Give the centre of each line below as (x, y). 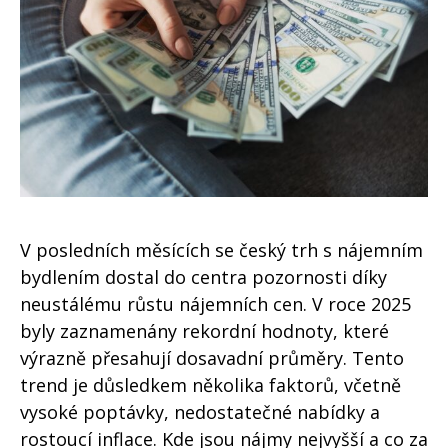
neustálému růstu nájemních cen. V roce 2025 (215, 304)
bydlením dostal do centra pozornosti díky (203, 277)
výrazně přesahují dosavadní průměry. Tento (212, 358)
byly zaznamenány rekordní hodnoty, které (204, 331)
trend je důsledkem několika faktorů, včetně (210, 385)
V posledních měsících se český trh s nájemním (221, 250)
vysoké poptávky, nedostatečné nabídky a (200, 412)
